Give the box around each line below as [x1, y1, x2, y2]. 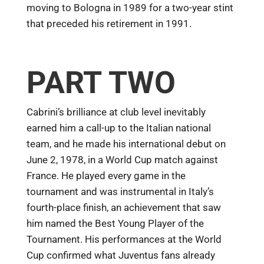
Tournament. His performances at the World [26, 233, 222, 246]
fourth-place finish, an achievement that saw [26, 202, 221, 214]
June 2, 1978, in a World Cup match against [26, 154, 218, 166]
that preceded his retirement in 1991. [26, 17, 192, 29]
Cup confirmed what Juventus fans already [26, 249, 215, 262]
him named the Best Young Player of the [26, 217, 204, 230]
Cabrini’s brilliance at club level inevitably [26, 106, 206, 118]
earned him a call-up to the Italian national [26, 122, 211, 134]
